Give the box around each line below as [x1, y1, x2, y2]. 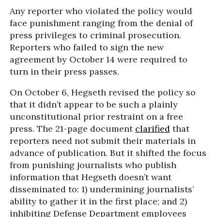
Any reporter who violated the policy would [10, 5, 192, 16]
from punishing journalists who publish [10, 159, 176, 170]
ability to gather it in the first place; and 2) [10, 195, 187, 207]
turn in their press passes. [10, 65, 119, 77]
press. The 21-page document [10, 123, 135, 134]
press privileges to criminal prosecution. [10, 29, 181, 41]
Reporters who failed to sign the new [10, 41, 164, 53]
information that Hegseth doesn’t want [10, 171, 171, 183]
